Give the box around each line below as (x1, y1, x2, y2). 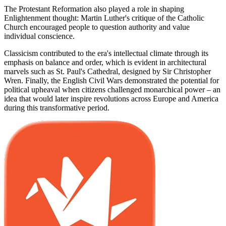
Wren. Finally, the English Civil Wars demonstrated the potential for (4, 76, 219, 85)
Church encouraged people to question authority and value (4, 22, 190, 31)
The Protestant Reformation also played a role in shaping (4, 4, 184, 13)
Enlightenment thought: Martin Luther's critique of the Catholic (4, 13, 204, 22)
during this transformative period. (4, 103, 109, 112)
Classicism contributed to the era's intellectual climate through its (4, 48, 208, 58)
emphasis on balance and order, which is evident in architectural (4, 58, 206, 67)
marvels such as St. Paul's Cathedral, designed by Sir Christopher (4, 67, 211, 76)
